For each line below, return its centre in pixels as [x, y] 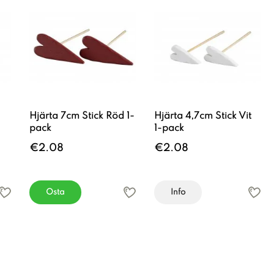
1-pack [169, 128]
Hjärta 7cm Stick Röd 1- [82, 116]
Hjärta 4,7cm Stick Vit [203, 116]
